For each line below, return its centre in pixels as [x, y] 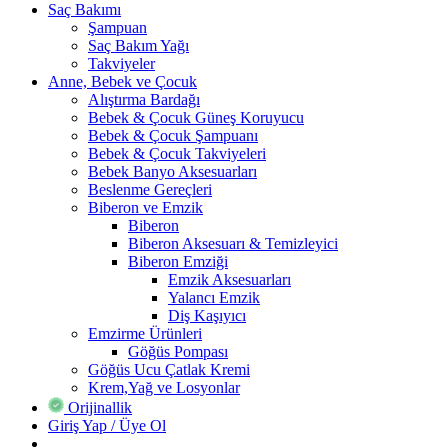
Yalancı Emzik [214, 298]
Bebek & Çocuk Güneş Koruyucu [196, 118]
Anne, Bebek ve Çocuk [122, 82]
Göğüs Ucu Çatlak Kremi [169, 370]
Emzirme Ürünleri [145, 334]
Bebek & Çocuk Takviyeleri [177, 154]
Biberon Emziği [178, 262]
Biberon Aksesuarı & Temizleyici [233, 244]
